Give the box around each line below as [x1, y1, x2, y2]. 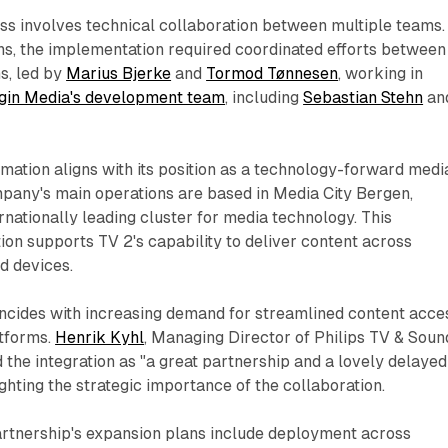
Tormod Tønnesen [206, 63, 339, 83]
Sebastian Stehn [303, 87, 424, 107]
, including [225, 87, 304, 107]
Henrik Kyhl [55, 327, 145, 347]
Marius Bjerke [66, 63, 172, 83]
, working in [338, 63, 424, 83]
